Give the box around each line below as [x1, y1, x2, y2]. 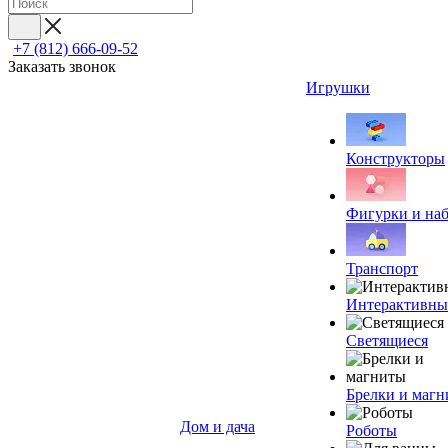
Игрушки [306, 79, 370, 96]
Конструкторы [346, 150, 445, 167]
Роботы [346, 422, 397, 439]
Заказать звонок [8, 58, 116, 75]
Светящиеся [346, 332, 428, 349]
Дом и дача [180, 418, 255, 435]
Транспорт [346, 260, 418, 277]
